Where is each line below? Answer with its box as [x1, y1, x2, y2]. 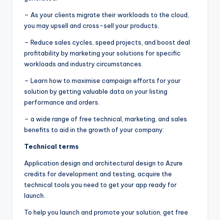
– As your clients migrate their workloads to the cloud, [24, 10, 189, 19]
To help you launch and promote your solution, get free [24, 208, 188, 216]
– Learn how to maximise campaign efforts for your [24, 76, 181, 84]
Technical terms [24, 142, 79, 150]
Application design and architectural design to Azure [24, 159, 183, 167]
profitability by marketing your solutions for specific [24, 49, 181, 57]
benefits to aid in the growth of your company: [24, 125, 164, 134]
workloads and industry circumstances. [24, 59, 143, 68]
